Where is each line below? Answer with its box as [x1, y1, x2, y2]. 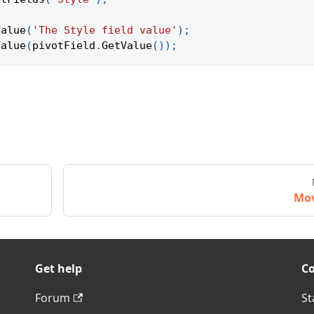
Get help [35, 261, 82, 277]
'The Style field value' [32, 24, 177, 37]
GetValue [102, 39, 152, 53]
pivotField [32, 39, 95, 53]
